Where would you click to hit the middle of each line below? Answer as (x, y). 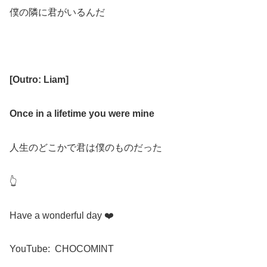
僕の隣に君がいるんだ (57, 12)
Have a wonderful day (57, 215)
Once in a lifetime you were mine (82, 114)
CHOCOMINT (84, 249)
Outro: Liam (39, 80)
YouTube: (30, 249)
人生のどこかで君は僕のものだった (86, 148)
